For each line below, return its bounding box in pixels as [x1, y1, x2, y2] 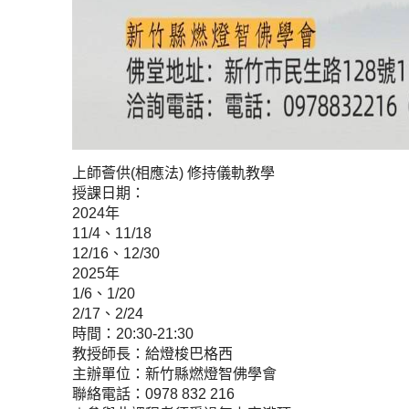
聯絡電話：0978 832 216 [72, 386, 235, 402]
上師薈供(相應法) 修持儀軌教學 [72, 165, 275, 181]
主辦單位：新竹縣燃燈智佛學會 [72, 366, 277, 382]
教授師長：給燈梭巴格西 [72, 346, 233, 362]
